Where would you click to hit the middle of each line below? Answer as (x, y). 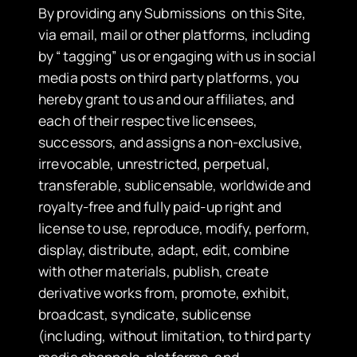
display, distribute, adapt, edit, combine (164, 249)
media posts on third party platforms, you (169, 77)
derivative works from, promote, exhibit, (164, 292)
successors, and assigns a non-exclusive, (171, 141)
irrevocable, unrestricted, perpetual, (154, 163)
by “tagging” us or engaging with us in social (177, 55)
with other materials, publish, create (153, 271)
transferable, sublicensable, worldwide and (175, 184)
